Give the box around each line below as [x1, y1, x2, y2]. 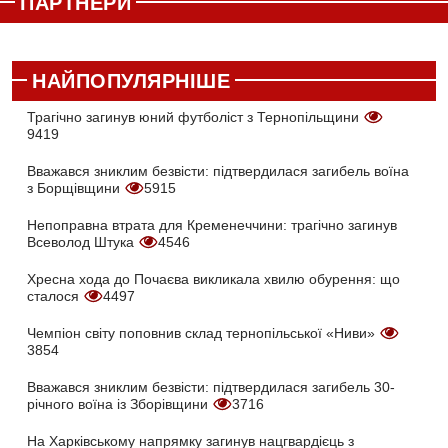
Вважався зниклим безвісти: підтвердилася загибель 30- [27, 379, 395, 396]
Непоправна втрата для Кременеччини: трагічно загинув [27, 217, 397, 234]
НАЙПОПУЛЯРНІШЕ [32, 70, 230, 93]
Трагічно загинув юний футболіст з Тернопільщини [27, 109, 363, 126]
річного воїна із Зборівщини [27, 396, 212, 413]
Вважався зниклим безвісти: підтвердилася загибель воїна [27, 163, 409, 180]
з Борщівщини [27, 180, 124, 197]
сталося [27, 288, 83, 305]
